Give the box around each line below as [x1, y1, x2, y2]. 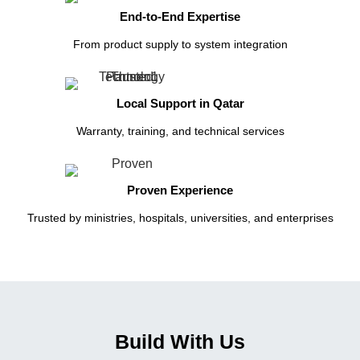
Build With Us [115, 329, 245, 353]
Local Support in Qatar [116, 96, 244, 110]
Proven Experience [127, 182, 233, 197]
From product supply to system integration [72, 37, 288, 51]
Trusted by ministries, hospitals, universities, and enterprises [27, 211, 333, 224]
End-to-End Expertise [120, 9, 240, 23]
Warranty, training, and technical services [76, 124, 284, 137]
